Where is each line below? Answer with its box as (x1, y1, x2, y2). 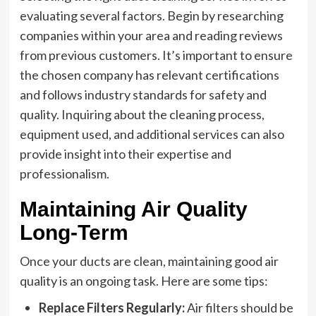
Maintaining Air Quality (19, 197, 248, 221)
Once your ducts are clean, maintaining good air (19, 253, 279, 269)
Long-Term (19, 221, 128, 244)
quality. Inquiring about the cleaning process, (19, 107, 265, 122)
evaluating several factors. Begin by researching (19, 8, 284, 23)
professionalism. (19, 166, 109, 181)
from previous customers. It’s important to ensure (19, 47, 293, 63)
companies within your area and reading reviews (19, 28, 283, 43)
